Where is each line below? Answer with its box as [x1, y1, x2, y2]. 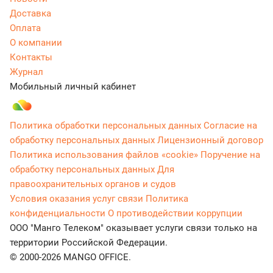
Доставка [10, 8, 51, 19]
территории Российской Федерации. [10, 237, 168, 249]
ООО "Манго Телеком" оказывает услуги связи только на [10, 222, 257, 234]
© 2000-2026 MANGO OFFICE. [10, 252, 131, 263]
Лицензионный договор [157, 135, 263, 146]
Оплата [10, 23, 41, 34]
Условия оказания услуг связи [10, 193, 143, 205]
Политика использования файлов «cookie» [10, 149, 198, 161]
